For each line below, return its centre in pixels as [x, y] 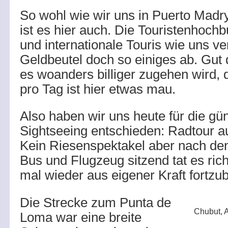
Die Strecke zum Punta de [95, 203]
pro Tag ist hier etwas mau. [98, 89]
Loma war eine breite [81, 217]
